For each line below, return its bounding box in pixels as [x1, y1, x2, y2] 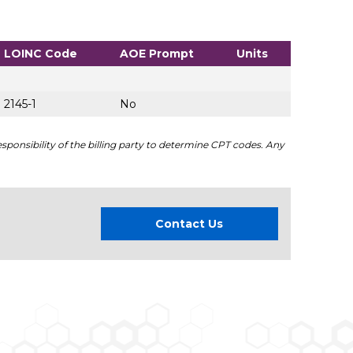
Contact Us [155, 217, 223, 232]
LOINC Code [3, 46, 77, 61]
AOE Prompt [119, 46, 194, 61]
